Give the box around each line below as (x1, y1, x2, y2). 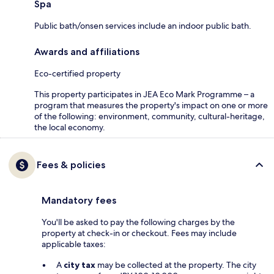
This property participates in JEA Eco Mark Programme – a (34, 89, 254, 100)
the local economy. (34, 122, 105, 133)
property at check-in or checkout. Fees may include (42, 228, 237, 239)
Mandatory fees (42, 194, 116, 207)
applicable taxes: (42, 239, 106, 250)
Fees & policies (37, 159, 105, 171)
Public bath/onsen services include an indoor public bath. (34, 20, 251, 32)
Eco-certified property (34, 68, 120, 80)
